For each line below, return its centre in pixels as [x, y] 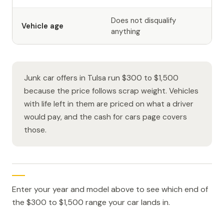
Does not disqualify [143, 20]
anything [126, 31]
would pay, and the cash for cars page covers [105, 117]
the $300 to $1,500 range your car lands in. [91, 202]
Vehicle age [42, 26]
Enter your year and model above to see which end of [110, 189]
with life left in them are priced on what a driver [109, 104]
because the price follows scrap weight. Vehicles [111, 91]
